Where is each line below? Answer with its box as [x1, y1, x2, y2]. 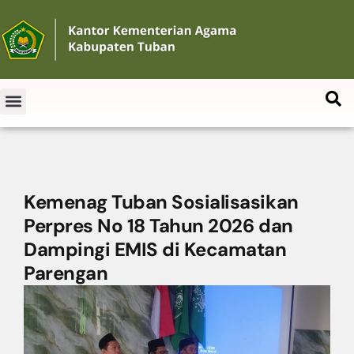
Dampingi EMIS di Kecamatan [24, 237, 287, 262]
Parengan [24, 261, 108, 285]
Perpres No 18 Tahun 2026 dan [24, 213, 293, 238]
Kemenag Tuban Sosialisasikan [24, 190, 299, 214]
